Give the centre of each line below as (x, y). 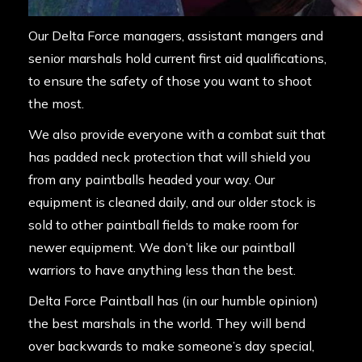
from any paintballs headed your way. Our (152, 180)
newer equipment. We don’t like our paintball (162, 248)
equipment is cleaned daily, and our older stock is (172, 202)
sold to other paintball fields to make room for (163, 225)
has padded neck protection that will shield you (169, 157)
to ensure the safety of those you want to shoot (170, 81)
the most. (56, 104)
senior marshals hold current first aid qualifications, (177, 59)
